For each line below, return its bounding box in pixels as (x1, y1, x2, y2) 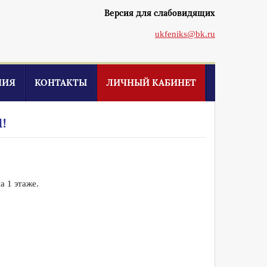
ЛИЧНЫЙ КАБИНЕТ (106, 77, 196, 88)
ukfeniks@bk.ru (155, 29, 215, 39)
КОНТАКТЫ (35, 77, 87, 88)
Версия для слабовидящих (104, 8, 215, 18)
